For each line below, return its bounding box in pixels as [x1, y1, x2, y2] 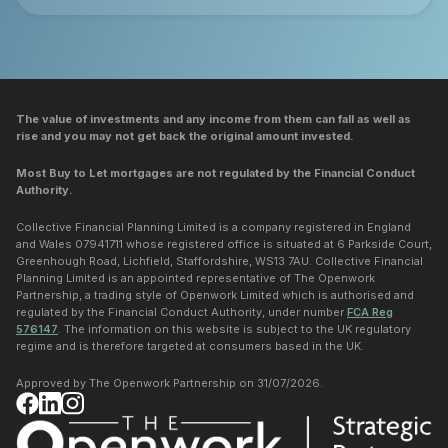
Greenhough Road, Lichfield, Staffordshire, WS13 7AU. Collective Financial [16, 253, 423, 268]
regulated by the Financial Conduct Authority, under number [16, 304, 347, 319]
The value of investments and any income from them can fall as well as [16, 111, 411, 126]
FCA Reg [347, 304, 393, 319]
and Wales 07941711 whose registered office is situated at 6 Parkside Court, [16, 236, 432, 251]
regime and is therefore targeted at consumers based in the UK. [16, 338, 364, 353]
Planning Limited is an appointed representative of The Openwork [16, 270, 375, 285]
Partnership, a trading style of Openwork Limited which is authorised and [16, 287, 414, 302]
